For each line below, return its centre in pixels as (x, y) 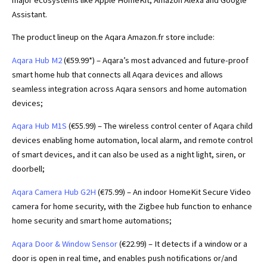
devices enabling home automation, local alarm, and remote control (132, 140)
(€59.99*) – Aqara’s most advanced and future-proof (155, 60)
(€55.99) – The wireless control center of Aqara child (160, 126)
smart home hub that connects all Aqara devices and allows (117, 74)
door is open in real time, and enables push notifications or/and (125, 258)
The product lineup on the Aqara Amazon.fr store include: (113, 37)
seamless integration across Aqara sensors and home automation (129, 89)
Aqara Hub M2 (37, 60)
